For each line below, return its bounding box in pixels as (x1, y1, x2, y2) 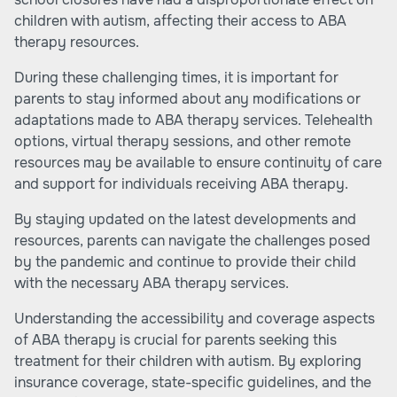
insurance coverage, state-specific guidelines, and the (14, 373, 371, 392)
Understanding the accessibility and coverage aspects (14, 309, 375, 328)
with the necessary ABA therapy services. (14, 274, 289, 292)
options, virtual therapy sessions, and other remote (14, 132, 351, 151)
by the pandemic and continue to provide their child (14, 253, 356, 271)
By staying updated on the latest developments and (14, 210, 356, 229)
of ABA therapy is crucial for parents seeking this (14, 331, 337, 349)
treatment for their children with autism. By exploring (14, 352, 362, 370)
